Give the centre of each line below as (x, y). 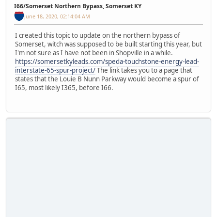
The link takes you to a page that (144, 70)
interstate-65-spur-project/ (55, 70)
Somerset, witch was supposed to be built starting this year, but (108, 44)
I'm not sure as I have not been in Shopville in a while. (94, 53)
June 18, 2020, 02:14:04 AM (57, 16)
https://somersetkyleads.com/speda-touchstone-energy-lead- (107, 62)
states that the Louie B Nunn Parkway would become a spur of (107, 79)
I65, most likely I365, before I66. (64, 88)
